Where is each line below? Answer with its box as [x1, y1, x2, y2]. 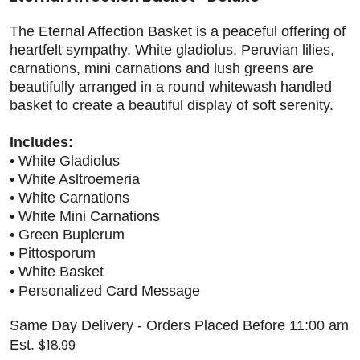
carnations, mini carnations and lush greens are [10, 60, 313, 77]
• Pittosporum [10, 245, 96, 262]
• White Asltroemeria [10, 171, 140, 188]
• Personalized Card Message [10, 283, 200, 300]
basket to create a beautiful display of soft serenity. [10, 97, 333, 114]
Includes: [10, 134, 73, 151]
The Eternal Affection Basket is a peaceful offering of [10, 23, 346, 40]
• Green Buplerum [10, 227, 125, 243]
